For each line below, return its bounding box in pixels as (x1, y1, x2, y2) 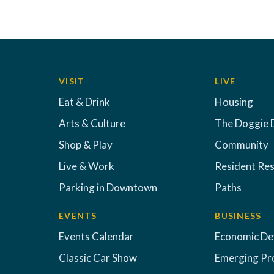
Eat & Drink (59, 95, 110, 108)
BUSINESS (215, 210, 262, 221)
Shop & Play (59, 138, 113, 151)
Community (215, 138, 269, 151)
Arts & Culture (59, 117, 125, 130)
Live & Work (59, 160, 114, 172)
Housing (215, 95, 254, 108)
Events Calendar (59, 230, 134, 243)
